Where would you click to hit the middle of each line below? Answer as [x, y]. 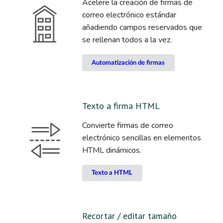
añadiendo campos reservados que [142, 28]
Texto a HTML [112, 173]
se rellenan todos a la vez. [127, 40]
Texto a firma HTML [121, 106]
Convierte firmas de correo [127, 125]
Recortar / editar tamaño [129, 216]
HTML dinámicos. [111, 150]
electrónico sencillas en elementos [141, 138]
